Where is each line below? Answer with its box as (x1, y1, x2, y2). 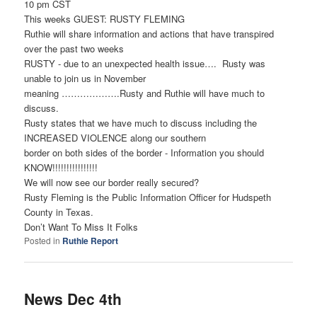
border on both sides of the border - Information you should (24, 145, 265, 159)
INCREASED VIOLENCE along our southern (24, 130, 207, 144)
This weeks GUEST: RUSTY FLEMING (24, 11, 185, 25)
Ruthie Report (62, 234, 119, 247)
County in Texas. (24, 204, 94, 219)
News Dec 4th (24, 287, 122, 309)
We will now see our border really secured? (24, 175, 200, 189)
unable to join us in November (24, 71, 146, 85)
